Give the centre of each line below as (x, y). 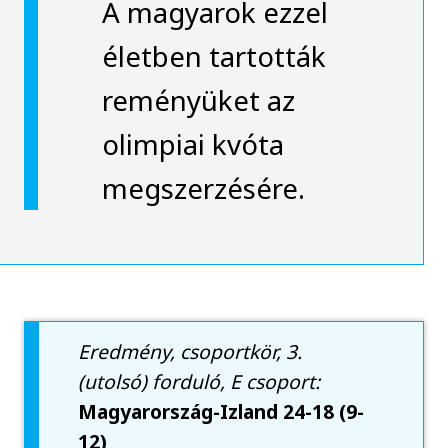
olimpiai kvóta (192, 143)
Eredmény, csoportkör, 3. (190, 352)
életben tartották (213, 55)
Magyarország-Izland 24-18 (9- (221, 412)
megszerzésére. (203, 187)
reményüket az (198, 99)
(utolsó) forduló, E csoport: (199, 382)
